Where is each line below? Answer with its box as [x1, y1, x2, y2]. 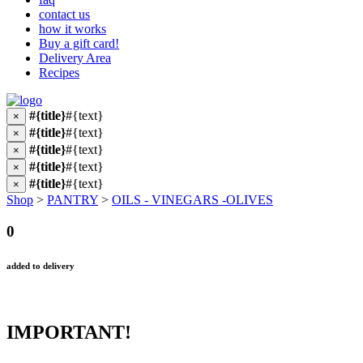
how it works [39, 22, 106, 36]
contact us [39, 7, 90, 21]
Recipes [39, 66, 79, 79]
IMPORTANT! [6, 321, 131, 343]
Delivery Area [39, 51, 111, 65]
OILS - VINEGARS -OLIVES [112, 193, 273, 207]
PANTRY [47, 193, 98, 207]
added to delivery [6, 260, 75, 271]
